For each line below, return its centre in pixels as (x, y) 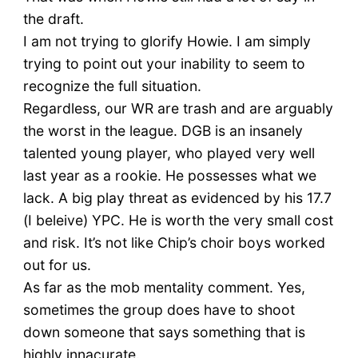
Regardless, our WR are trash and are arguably (178, 109)
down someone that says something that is (164, 332)
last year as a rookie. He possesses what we (169, 176)
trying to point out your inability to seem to (164, 64)
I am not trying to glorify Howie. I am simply (167, 42)
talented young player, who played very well (169, 153)
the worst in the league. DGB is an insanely (163, 131)
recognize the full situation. (112, 86)
